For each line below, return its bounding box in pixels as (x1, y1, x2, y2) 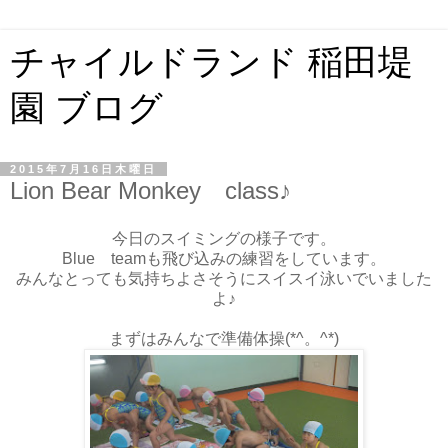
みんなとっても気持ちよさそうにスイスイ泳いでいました (16, 269, 432, 287)
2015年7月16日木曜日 (10, 163, 157, 175)
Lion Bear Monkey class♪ (10, 177, 291, 204)
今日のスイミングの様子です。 (112, 229, 336, 247)
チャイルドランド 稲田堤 (10, 43, 413, 81)
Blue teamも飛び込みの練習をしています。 (62, 249, 386, 267)
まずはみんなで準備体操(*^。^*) (109, 329, 339, 347)
